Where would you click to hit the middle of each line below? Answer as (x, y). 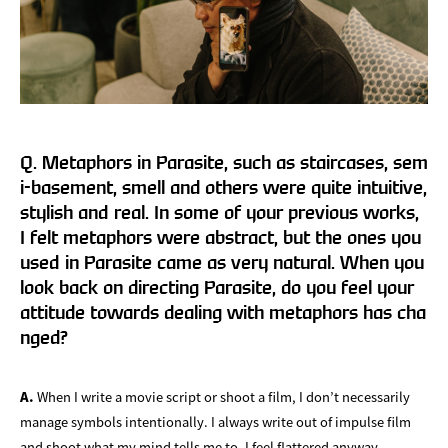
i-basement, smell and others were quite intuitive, (223, 187)
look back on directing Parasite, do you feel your (217, 287)
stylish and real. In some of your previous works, (219, 212)
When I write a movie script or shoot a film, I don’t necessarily (222, 396)
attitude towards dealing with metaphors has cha (223, 312)
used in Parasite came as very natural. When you (222, 262)
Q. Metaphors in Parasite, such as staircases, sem (224, 162)
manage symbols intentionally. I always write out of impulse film (215, 421)
